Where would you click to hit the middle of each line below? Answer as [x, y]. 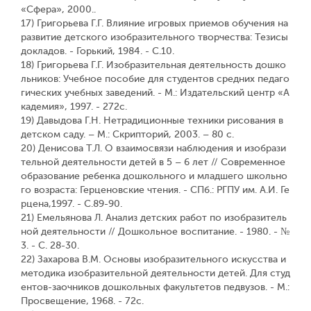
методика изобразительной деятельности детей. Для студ [155, 273]
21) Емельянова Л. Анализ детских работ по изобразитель [154, 218]
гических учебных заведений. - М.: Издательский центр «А [155, 93]
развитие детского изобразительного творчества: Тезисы [154, 37]
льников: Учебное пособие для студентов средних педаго [155, 79]
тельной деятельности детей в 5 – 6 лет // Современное [153, 162]
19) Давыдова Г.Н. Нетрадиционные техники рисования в [152, 120]
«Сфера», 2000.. [58, 9]
